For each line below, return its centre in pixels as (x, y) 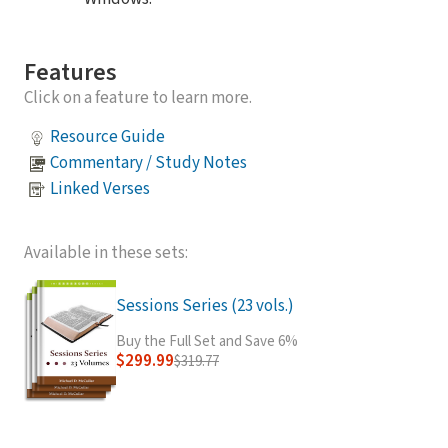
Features (70, 72)
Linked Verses (100, 189)
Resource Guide (107, 137)
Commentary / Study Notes (148, 163)
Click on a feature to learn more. (138, 97)
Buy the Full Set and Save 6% (207, 341)
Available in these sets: (106, 252)
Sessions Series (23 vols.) (205, 305)
